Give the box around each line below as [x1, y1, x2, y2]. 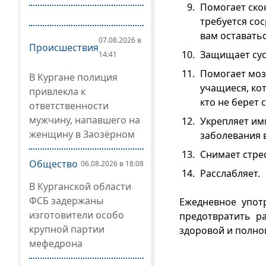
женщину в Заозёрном [29, 128, 135, 141]
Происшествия [29, 41, 99, 54]
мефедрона [29, 237, 83, 250]
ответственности [29, 99, 109, 112]
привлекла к [29, 85, 85, 98]
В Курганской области [29, 180, 131, 193]
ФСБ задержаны [29, 194, 103, 207]
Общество [29, 157, 78, 170]
